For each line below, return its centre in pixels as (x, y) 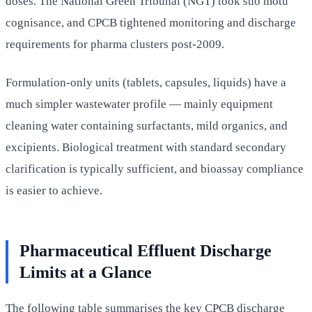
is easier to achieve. (54, 190)
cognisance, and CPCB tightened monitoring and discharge (151, 22)
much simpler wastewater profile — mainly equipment (139, 104)
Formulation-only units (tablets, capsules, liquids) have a (146, 82)
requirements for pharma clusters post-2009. (115, 44)
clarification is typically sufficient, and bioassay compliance (155, 169)
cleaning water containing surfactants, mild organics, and (147, 125)
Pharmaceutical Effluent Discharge (146, 250)
